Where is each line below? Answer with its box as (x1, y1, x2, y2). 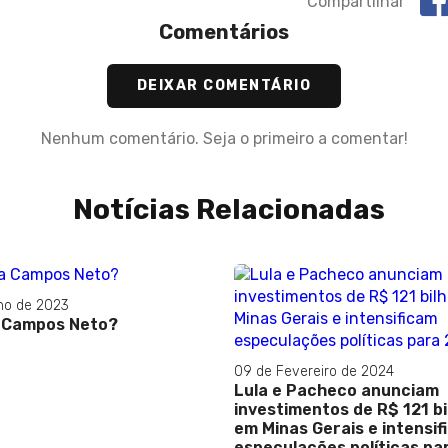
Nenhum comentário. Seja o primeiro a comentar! (40, 129, 408, 149)
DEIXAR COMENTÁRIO (136, 77, 312, 95)
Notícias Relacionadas (73, 193, 385, 227)
